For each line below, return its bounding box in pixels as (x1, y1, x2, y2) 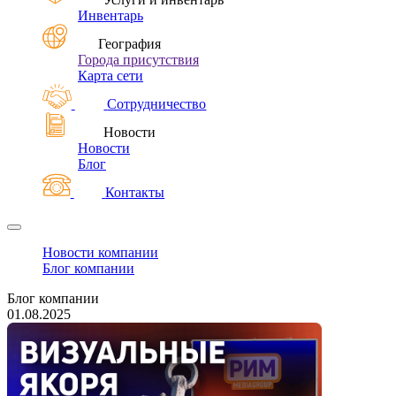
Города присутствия (78, 52, 199, 67)
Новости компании (42, 245, 158, 260)
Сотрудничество (107, 96, 207, 111)
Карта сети (78, 68, 143, 83)
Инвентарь (78, 8, 143, 23)
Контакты (105, 185, 165, 200)
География (98, 36, 162, 51)
